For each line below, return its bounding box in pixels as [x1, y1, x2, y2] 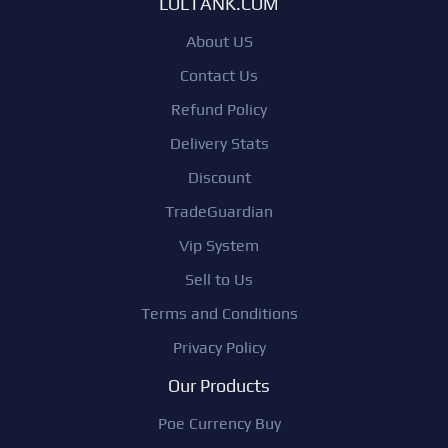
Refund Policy [171, 99, 267, 119]
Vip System [179, 235, 259, 255]
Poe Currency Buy [157, 413, 281, 433]
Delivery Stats [169, 133, 269, 153]
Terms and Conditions [140, 303, 298, 323]
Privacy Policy [172, 337, 266, 357]
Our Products [168, 374, 270, 396]
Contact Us [180, 65, 258, 85]
